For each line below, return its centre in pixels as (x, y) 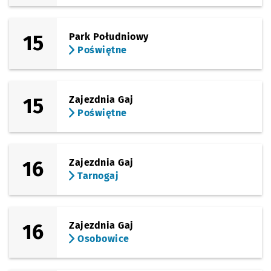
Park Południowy (109, 37)
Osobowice (102, 239)
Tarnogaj (97, 176)
